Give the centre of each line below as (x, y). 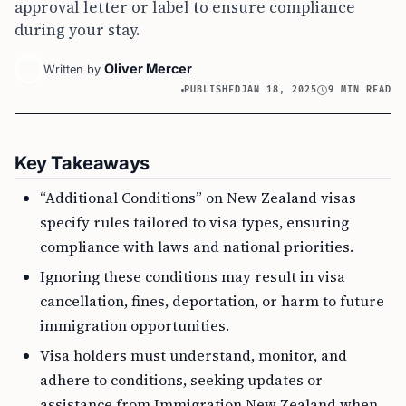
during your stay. (77, 30)
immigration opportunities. (135, 325)
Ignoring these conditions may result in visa (193, 276)
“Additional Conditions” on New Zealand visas (198, 198)
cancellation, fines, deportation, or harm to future (212, 301)
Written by (72, 69)
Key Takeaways (82, 163)
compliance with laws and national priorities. (197, 246)
